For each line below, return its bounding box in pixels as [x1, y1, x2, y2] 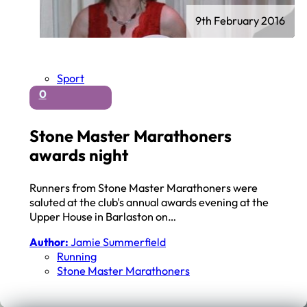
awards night [29, 144, 129, 165]
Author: [29, 234, 69, 249]
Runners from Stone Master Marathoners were [29, 180, 258, 195]
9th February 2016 [195, 14, 286, 28]
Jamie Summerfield [69, 234, 167, 249]
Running [57, 249, 97, 263]
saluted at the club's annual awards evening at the [29, 195, 269, 209]
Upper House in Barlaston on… [29, 209, 177, 223]
